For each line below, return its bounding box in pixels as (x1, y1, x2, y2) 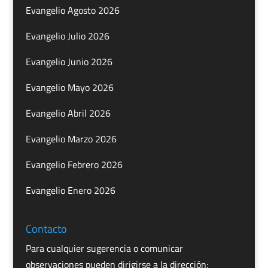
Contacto (25, 220, 67, 237)
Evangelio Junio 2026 (25, 54, 112, 69)
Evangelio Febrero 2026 (25, 157, 123, 172)
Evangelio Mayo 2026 (25, 80, 114, 95)
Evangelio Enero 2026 (25, 182, 115, 197)
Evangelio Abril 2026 (25, 105, 111, 120)
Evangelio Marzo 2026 (25, 131, 117, 146)
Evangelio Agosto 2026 (25, 2, 120, 17)
